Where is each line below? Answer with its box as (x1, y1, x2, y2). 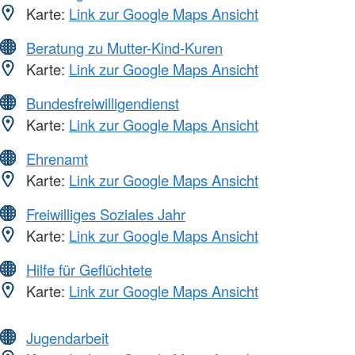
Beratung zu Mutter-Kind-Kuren (26, 36, 223, 58)
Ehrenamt (26, 147, 88, 169)
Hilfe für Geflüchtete (26, 258, 152, 280)
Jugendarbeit (26, 326, 109, 348)
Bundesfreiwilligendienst (26, 92, 179, 113)
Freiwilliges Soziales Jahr (26, 203, 185, 224)
